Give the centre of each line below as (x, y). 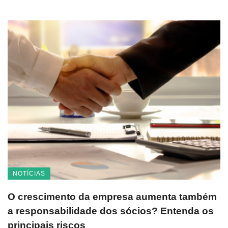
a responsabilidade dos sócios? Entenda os (111, 211)
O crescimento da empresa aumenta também (112, 197)
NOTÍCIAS (29, 174)
